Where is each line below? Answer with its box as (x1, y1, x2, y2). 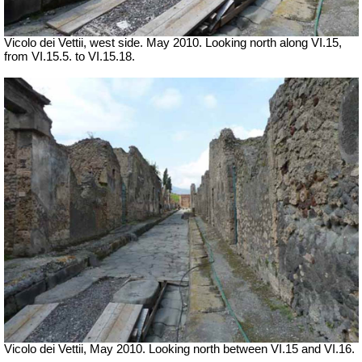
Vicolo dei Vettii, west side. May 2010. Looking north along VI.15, (4, 36, 342, 49)
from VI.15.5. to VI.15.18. (4, 49, 135, 63)
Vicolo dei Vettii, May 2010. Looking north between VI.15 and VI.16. (4, 343, 355, 356)
